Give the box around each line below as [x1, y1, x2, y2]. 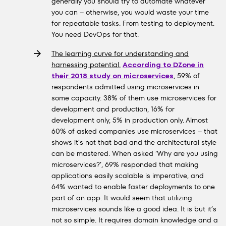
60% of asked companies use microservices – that [51, 126, 217, 136]
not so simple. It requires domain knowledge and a [51, 215, 218, 225]
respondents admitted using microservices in [51, 82, 199, 92]
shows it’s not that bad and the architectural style [51, 137, 216, 147]
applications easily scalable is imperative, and [51, 171, 204, 181]
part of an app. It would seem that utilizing [51, 193, 192, 203]
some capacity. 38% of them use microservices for [51, 93, 216, 103]
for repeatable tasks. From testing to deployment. [51, 18, 214, 28]
